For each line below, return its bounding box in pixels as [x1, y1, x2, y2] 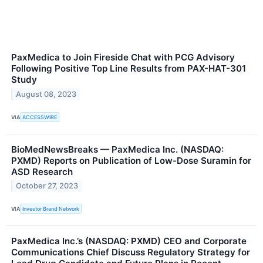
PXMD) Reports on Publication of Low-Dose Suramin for [11, 154, 251, 166]
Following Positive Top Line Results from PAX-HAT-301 [11, 63, 246, 75]
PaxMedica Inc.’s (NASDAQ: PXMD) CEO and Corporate [11, 235, 247, 247]
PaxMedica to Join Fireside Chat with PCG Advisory [11, 52, 235, 63]
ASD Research [11, 166, 73, 177]
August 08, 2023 [16, 90, 77, 99]
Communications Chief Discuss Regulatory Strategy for [11, 246, 250, 258]
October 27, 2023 [16, 181, 79, 191]
